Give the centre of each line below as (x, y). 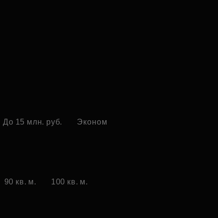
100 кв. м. (69, 182)
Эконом (92, 122)
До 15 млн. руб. (33, 122)
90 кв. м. (20, 182)
